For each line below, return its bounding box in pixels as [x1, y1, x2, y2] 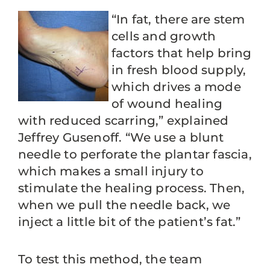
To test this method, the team [18, 252, 202, 266]
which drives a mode [111, 80, 241, 94]
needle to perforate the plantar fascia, [18, 147, 252, 162]
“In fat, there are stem [111, 12, 245, 27]
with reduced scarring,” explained [18, 113, 229, 128]
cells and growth [111, 29, 216, 43]
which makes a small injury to [18, 164, 204, 178]
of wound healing [111, 96, 223, 111]
